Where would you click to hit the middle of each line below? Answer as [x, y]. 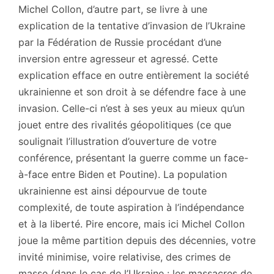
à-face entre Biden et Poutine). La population [123, 174]
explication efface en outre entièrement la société [134, 75]
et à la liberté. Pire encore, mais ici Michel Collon [131, 224]
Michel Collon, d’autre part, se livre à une [113, 9]
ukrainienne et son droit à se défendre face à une [132, 91]
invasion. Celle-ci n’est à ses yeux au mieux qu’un [131, 108]
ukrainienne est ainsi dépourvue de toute [113, 191]
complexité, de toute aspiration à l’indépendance [131, 207]
